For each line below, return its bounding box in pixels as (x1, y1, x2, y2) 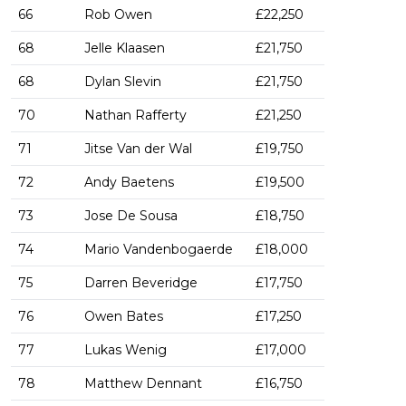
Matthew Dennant (84, 375, 202, 392)
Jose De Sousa (84, 208, 178, 225)
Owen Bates (84, 308, 163, 325)
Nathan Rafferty (84, 107, 187, 124)
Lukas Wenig (84, 342, 167, 359)
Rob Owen (84, 6, 152, 24)
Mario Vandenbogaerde (84, 241, 233, 258)
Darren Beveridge (84, 275, 198, 292)
